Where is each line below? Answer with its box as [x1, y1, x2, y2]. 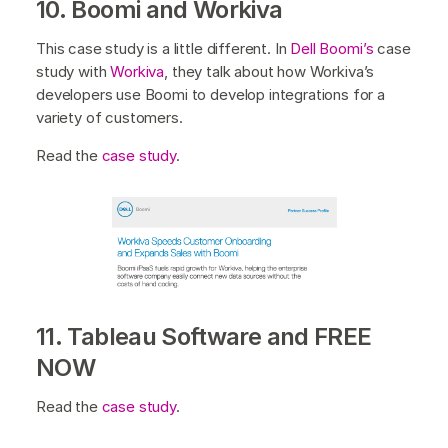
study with [36, 62, 111, 82]
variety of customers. [36, 108, 187, 128]
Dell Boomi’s [290, 39, 374, 59]
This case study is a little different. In [36, 39, 291, 59]
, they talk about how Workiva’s [164, 62, 375, 82]
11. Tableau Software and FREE [36, 322, 372, 352]
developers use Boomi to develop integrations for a [36, 85, 385, 105]
